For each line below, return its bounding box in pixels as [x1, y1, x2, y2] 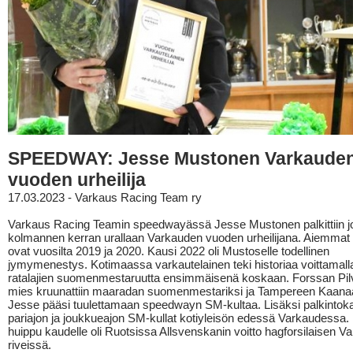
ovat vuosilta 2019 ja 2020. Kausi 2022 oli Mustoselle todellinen [8, 244, 329, 258]
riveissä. [8, 338, 51, 351]
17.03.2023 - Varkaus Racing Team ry [8, 191, 202, 204]
